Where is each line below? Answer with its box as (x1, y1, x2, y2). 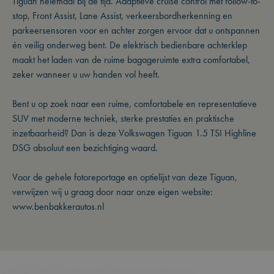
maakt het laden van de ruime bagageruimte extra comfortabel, (12, 53, 250, 66)
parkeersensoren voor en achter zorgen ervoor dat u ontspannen (12, 24, 260, 37)
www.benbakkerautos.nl (12, 200, 104, 213)
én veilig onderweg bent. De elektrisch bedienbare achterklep (12, 39, 247, 51)
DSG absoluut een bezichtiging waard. (12, 141, 158, 154)
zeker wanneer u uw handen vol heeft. (12, 68, 160, 81)
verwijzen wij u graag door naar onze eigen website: (12, 185, 213, 198)
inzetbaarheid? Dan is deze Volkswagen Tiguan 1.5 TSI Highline (12, 127, 256, 139)
